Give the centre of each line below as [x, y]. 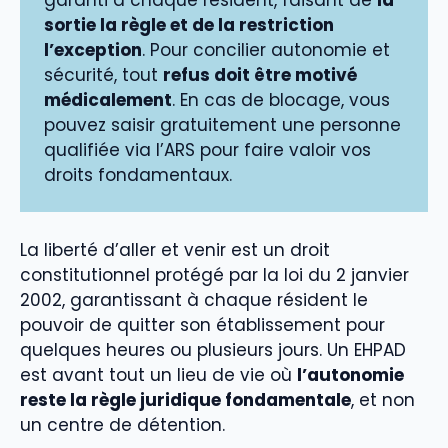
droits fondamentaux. [138, 175]
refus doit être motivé [260, 75]
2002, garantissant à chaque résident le [194, 299]
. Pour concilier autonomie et [266, 50]
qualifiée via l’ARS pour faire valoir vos [207, 150]
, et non [383, 399]
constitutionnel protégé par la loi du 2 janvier [214, 274]
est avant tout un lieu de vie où [158, 374]
